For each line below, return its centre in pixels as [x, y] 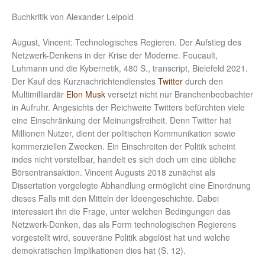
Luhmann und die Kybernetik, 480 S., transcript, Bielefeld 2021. [130, 68]
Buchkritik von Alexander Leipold [73, 17]
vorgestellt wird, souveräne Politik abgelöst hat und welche [121, 237]
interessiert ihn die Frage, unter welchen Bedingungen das [121, 211]
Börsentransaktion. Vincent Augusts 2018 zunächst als [114, 172]
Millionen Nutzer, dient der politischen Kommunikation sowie [124, 133]
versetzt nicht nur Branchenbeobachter [179, 94]
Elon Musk [86, 94]
